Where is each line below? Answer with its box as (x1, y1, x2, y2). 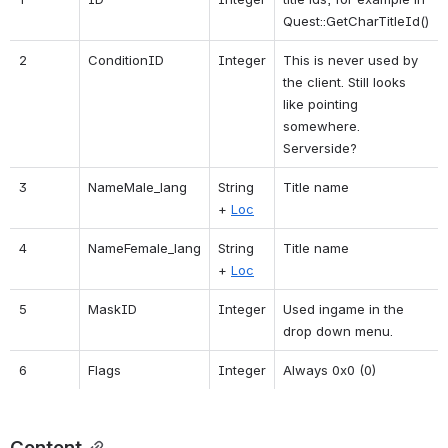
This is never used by (283, 51, 418, 68)
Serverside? (283, 139, 357, 156)
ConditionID (88, 51, 164, 68)
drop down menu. (283, 322, 393, 339)
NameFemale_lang (88, 239, 201, 256)
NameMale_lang (88, 178, 187, 195)
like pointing (283, 95, 358, 112)
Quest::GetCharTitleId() (283, 12, 429, 29)
